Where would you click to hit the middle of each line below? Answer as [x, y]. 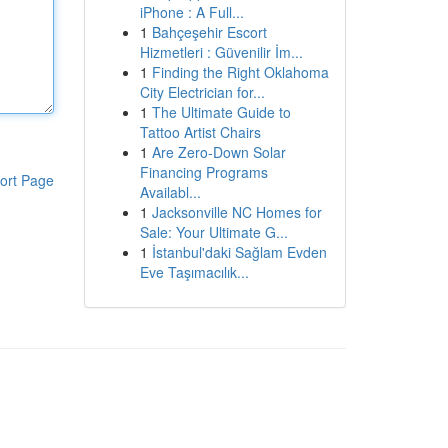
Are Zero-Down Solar [218, 152]
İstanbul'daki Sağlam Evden [239, 252]
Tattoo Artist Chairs [200, 132]
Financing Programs [203, 172]
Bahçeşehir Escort [209, 32]
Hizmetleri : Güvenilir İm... [221, 52]
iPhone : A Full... [191, 12]
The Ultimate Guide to [221, 112]
